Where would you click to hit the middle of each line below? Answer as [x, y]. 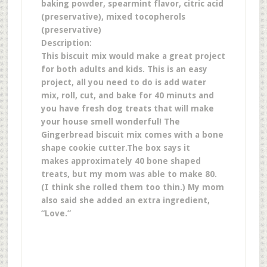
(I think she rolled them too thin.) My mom [132, 187]
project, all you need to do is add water [123, 82]
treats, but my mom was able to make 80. [129, 174]
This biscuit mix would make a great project [133, 56]
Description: [66, 43]
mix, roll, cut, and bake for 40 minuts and [127, 95]
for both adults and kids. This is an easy [124, 69]
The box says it [158, 148]
